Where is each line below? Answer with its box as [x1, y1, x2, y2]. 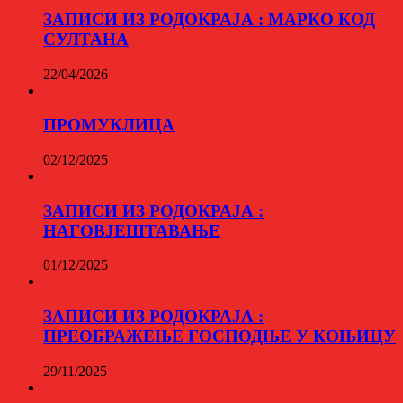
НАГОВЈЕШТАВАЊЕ [43, 220, 220, 240]
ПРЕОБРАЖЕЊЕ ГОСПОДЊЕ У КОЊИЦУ [43, 327, 396, 346]
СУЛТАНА [43, 29, 129, 49]
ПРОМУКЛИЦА [43, 115, 175, 135]
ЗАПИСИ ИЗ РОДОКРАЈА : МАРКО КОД [43, 9, 375, 29]
